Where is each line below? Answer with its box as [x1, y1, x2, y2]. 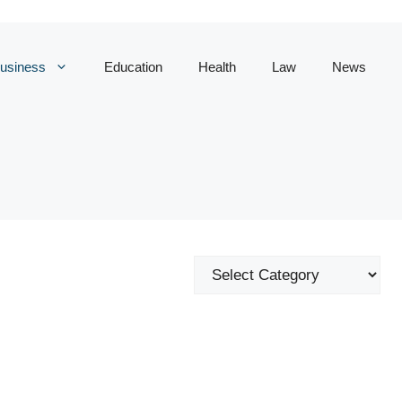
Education [103, 59, 162, 74]
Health [197, 59, 236, 74]
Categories [193, 258, 266, 275]
